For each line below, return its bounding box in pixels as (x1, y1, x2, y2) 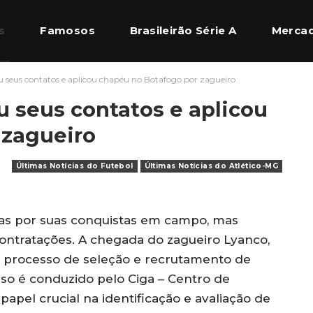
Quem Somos (91, 85, 170, 99)
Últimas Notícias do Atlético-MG (144, 161, 278, 170)
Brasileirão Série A (130, 24, 237, 37)
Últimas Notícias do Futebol (15, 161, 133, 170)
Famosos (40, 24, 96, 37)
